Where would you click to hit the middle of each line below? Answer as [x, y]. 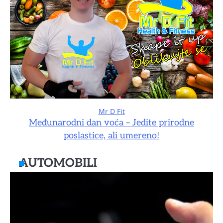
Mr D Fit [111, 111]
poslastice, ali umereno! [111, 135]
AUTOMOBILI [58, 163]
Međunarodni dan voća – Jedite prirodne [111, 122]
